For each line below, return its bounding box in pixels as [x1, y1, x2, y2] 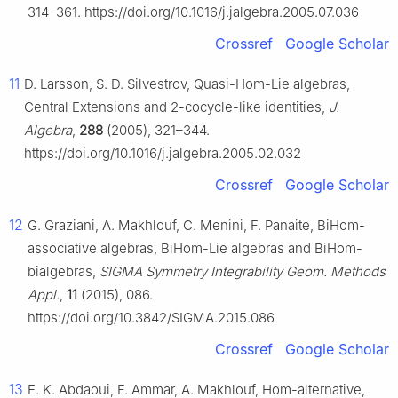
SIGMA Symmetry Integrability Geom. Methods [99, 263, 386, 281]
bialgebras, [28, 263, 99, 281]
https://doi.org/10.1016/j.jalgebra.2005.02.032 [24, 145, 301, 163]
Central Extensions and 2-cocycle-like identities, [24, 99, 329, 116]
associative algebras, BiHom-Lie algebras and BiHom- [28, 240, 362, 258]
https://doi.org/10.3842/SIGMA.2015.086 [28, 309, 275, 327]
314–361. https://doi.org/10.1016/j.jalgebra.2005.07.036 [28, 4, 359, 21]
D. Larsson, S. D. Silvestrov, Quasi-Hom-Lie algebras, [24, 76, 350, 93]
